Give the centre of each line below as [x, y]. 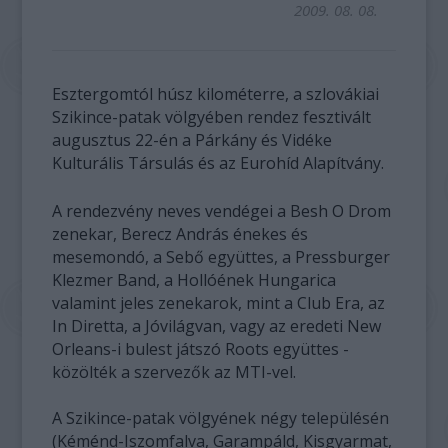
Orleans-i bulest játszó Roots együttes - [201, 349]
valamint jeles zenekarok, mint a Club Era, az [219, 303]
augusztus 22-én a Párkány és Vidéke [192, 140]
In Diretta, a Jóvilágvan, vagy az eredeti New [217, 326]
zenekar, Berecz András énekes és [180, 234]
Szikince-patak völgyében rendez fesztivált [212, 117]
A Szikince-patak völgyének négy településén [221, 418]
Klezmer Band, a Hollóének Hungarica [194, 280]
